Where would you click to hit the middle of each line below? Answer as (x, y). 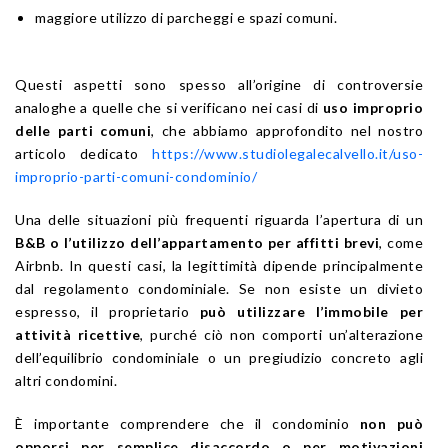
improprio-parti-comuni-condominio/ (136, 176)
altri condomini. (66, 380)
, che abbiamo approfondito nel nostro (287, 130)
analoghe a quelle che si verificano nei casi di (169, 107)
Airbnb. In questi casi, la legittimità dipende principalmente (219, 265)
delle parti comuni (83, 130)
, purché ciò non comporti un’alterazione (282, 334)
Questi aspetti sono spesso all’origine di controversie (219, 84)
